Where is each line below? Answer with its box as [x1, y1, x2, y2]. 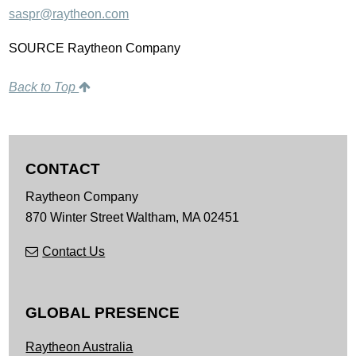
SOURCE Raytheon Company [9, 41, 181, 55]
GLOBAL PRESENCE [25, 304, 180, 321]
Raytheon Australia [25, 339, 133, 354]
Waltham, [126, 211, 180, 225]
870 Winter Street [25, 211, 124, 225]
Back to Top [9, 79, 79, 94]
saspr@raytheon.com [9, 6, 130, 21]
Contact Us [42, 245, 106, 259]
